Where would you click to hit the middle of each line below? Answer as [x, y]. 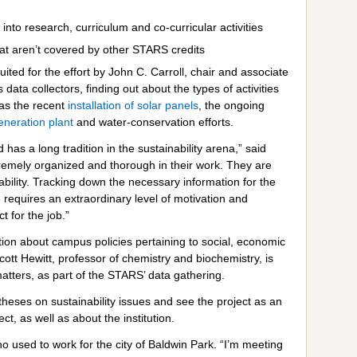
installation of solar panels [133, 105]
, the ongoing [231, 105]
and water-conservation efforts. [153, 122]
